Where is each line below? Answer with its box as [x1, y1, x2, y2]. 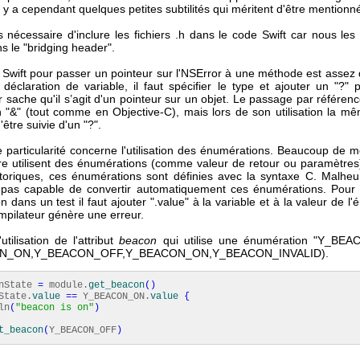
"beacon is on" [15, 302, 94, 313]
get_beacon [88, 280, 145, 291]
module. [43, 280, 88, 291]
